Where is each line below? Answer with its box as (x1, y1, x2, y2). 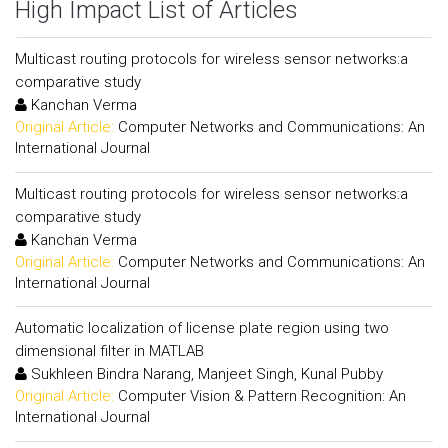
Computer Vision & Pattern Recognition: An (118, 387, 406, 405)
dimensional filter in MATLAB (15, 342, 204, 360)
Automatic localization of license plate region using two (15, 319, 389, 337)
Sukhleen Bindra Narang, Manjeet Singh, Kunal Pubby (27, 365, 383, 383)
